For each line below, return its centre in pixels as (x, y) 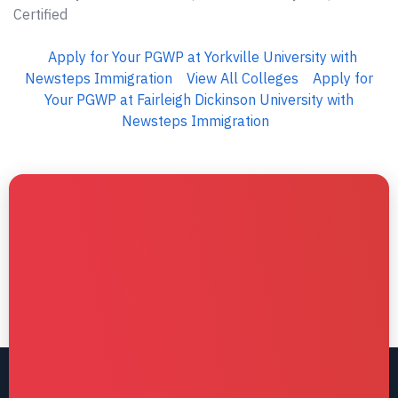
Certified (40, 14)
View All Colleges (243, 78)
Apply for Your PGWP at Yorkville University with (203, 57)
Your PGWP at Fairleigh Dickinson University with (199, 99)
